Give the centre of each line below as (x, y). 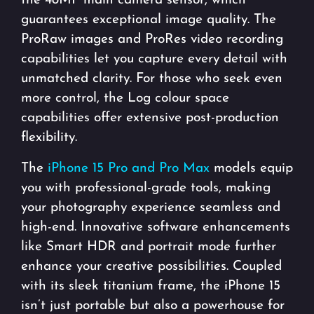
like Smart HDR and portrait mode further (149, 247)
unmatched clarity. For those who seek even (152, 78)
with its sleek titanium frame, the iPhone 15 (151, 286)
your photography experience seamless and (151, 207)
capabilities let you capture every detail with (154, 59)
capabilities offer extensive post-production (150, 118)
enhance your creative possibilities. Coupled (151, 266)
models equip (251, 168)
